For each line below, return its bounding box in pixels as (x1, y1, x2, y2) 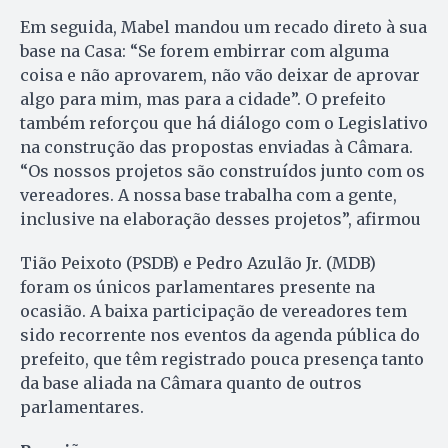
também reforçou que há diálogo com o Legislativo (20, 113, 428, 134)
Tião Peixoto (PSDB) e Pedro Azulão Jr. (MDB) (20, 253, 376, 274)
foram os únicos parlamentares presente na (20, 277, 375, 298)
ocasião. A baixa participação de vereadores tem (20, 301, 407, 322)
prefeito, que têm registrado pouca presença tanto (20, 349, 424, 370)
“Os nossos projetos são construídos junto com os (20, 161, 425, 182)
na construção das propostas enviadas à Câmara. (20, 137, 413, 158)
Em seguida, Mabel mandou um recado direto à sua (20, 17, 427, 38)
